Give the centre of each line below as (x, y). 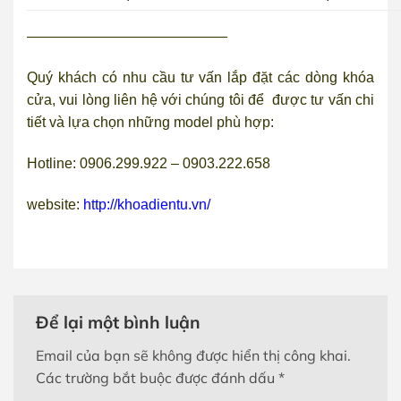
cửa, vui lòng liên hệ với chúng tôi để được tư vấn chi (200, 100)
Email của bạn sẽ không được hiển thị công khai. (193, 356)
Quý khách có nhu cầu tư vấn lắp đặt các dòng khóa (200, 78)
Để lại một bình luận (120, 323)
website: (53, 204)
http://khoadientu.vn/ (147, 204)
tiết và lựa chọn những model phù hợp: (150, 123)
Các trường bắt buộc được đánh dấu (157, 378)
